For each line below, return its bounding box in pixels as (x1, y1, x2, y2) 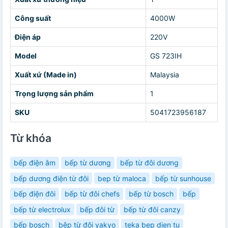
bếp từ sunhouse (155, 174, 211, 183)
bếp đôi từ (80, 205, 115, 214)
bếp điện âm (14, 158, 55, 167)
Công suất (15, 14, 51, 23)
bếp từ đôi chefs (65, 189, 120, 198)
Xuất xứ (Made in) (15, 70, 77, 79)
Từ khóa (10, 132, 51, 145)
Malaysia (150, 70, 179, 79)
